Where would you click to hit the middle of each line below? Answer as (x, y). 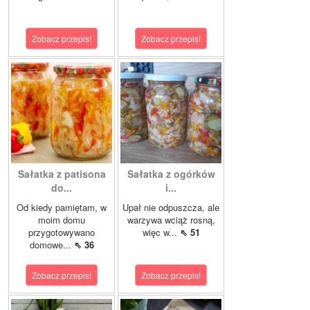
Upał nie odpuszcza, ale (171, 207)
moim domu (62, 219)
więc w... (161, 232)
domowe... (52, 244)
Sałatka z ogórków (171, 173)
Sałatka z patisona (62, 173)
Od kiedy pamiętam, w (62, 207)
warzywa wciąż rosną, (171, 219)
